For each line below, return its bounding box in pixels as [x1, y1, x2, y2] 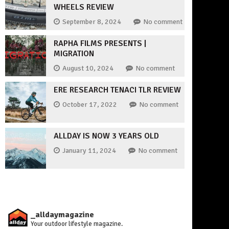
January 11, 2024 [62, 146, 116, 155]
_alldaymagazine [31, 210, 94, 220]
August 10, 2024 [62, 63, 113, 73]
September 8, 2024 [62, 17, 121, 26]
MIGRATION [54, 49, 94, 59]
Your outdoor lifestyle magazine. [31, 220, 123, 228]
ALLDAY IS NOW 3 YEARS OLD [54, 131, 159, 141]
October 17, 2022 [62, 100, 117, 109]
